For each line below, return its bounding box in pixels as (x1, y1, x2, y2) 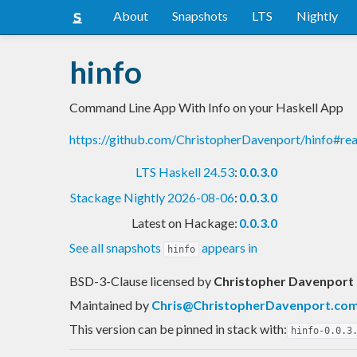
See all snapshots (69, 239, 163, 255)
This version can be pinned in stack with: (69, 320, 287, 336)
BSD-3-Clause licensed (69, 273, 197, 288)
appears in (199, 239, 257, 255)
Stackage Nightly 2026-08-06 (70, 189, 234, 205)
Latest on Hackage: (131, 214, 237, 230)
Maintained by (69, 296, 151, 312)
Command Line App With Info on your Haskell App (69, 99, 343, 115)
